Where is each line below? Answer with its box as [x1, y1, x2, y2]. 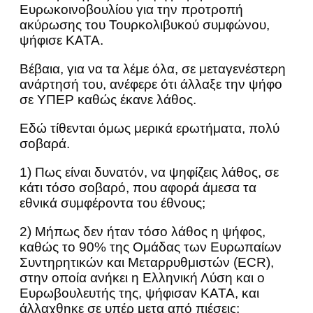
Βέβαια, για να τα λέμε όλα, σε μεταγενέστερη [20, 61, 286, 77]
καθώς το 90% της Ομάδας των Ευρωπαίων [20, 240, 282, 255]
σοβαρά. [20, 136, 70, 152]
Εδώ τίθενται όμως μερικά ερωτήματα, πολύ [20, 121, 279, 136]
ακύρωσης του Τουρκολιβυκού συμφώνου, [20, 17, 270, 33]
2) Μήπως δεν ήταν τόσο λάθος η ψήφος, [20, 224, 265, 240]
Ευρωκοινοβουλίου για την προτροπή [20, 2, 243, 17]
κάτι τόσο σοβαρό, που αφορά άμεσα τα [20, 180, 256, 196]
